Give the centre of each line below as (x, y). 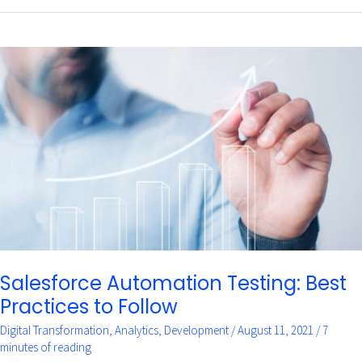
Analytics (137, 330)
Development (196, 330)
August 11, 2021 (277, 330)
